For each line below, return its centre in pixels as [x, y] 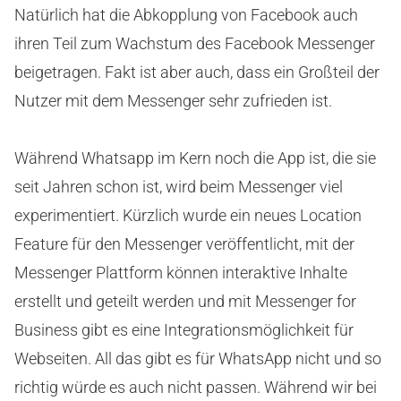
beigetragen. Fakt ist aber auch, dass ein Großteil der [197, 72]
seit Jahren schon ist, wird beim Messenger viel [179, 186]
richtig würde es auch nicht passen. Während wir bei [196, 387]
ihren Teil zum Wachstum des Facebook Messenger [195, 43]
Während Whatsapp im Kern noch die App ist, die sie [195, 158]
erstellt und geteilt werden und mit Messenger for [185, 301]
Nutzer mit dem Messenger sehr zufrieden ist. [173, 100]
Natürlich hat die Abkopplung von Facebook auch [186, 14]
